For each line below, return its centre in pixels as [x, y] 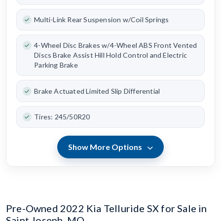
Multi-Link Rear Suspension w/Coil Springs [102, 19]
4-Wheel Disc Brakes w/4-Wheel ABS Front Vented [116, 45]
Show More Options [106, 147]
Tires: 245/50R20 [62, 116]
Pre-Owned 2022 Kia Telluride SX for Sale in [107, 208]
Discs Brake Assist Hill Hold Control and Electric [110, 55]
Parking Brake [56, 65]
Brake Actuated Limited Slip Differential [97, 91]
